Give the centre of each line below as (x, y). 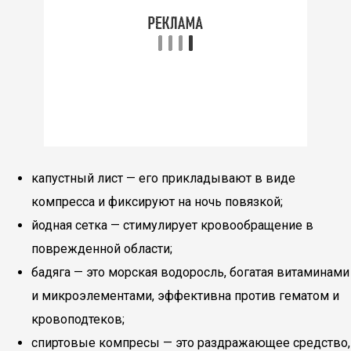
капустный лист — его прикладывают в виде (163, 178)
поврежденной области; (102, 249)
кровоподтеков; (78, 319)
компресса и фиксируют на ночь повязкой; (157, 202)
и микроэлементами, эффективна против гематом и (185, 296)
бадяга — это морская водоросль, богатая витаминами (190, 272)
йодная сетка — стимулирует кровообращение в (172, 225)
